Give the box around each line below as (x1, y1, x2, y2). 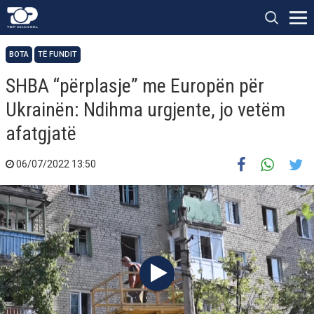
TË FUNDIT (38, 50, 77, 59)
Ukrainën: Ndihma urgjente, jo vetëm (6, 98, 285, 121)
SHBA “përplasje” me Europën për (6, 74, 264, 97)
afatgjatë (6, 122, 76, 145)
